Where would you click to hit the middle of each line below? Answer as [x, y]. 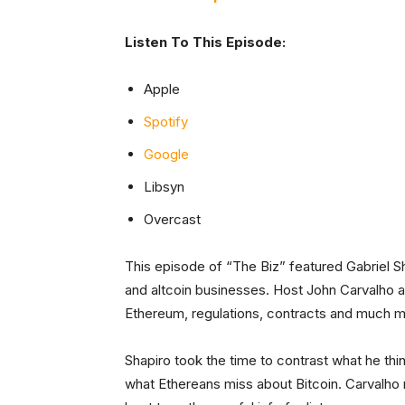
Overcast [172, 219]
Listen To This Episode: [205, 42]
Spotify [166, 121]
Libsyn [164, 186]
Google [166, 154]
